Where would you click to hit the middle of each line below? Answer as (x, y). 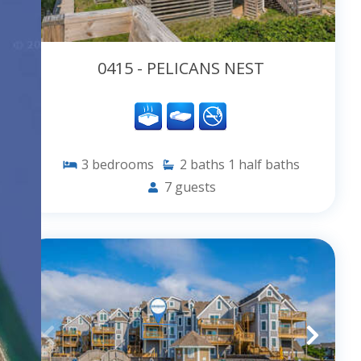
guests (195, 187)
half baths (269, 165)
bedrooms (122, 165)
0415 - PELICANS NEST (180, 68)
